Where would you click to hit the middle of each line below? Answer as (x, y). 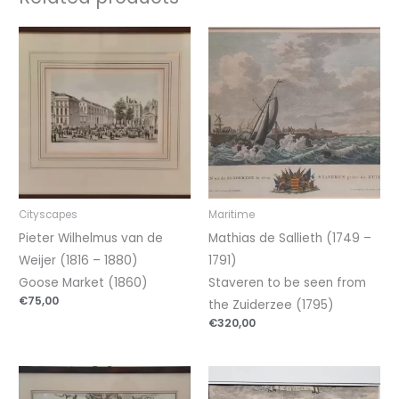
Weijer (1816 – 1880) (79, 260)
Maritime (232, 214)
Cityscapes (49, 214)
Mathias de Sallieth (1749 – (290, 238)
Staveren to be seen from (287, 282)
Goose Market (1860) (84, 282)
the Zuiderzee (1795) (271, 305)
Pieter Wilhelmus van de (91, 238)
